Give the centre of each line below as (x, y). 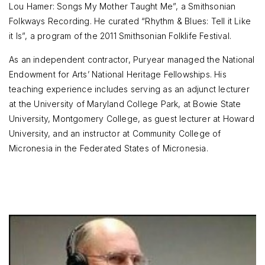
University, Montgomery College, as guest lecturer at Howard (132, 118)
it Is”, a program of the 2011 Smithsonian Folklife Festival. (120, 35)
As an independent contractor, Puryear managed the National (132, 59)
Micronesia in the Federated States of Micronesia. (109, 148)
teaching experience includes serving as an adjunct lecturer (129, 89)
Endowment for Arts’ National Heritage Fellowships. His (118, 74)
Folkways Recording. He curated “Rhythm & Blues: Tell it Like (130, 21)
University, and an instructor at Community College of (115, 133)
